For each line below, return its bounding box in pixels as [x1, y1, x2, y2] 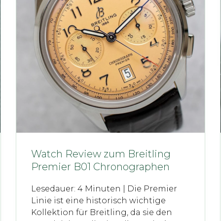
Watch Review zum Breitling [31, 147, 171, 160]
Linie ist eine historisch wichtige [31, 195, 166, 205]
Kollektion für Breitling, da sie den [31, 207, 175, 217]
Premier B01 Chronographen [31, 160, 170, 173]
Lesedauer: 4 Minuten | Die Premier [31, 184, 178, 193]
